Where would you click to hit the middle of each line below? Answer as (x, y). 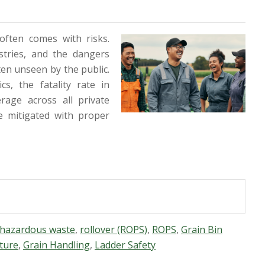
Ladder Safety (125, 245)
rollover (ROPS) (114, 229)
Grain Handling (56, 245)
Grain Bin (202, 229)
